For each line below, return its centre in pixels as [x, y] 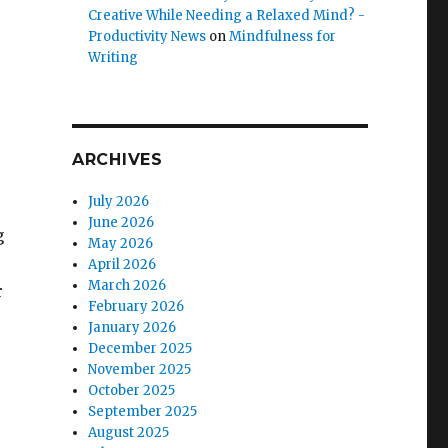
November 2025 [140, 369]
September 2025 [143, 411]
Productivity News [147, 36]
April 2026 [122, 264]
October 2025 [132, 390]
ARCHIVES [117, 159]
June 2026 [121, 222]
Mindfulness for [283, 36]
